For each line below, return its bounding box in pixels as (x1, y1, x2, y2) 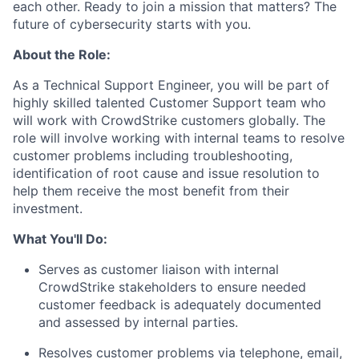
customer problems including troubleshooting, (13, 147, 292, 163)
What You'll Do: (13, 231, 107, 247)
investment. (13, 200, 83, 216)
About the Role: (13, 46, 111, 63)
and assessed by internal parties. (38, 314, 238, 330)
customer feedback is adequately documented (38, 296, 321, 313)
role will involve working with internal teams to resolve (13, 130, 345, 146)
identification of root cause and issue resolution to (13, 165, 320, 181)
